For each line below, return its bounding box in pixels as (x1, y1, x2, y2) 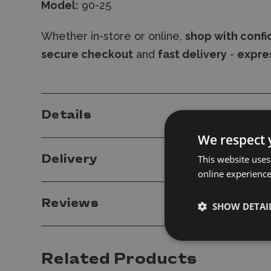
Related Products (41, 251, 197, 269)
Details (41, 109, 91, 122)
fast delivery (158, 48, 227, 60)
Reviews (41, 197, 102, 211)
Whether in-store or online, (41, 30, 185, 42)
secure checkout (41, 48, 133, 60)
